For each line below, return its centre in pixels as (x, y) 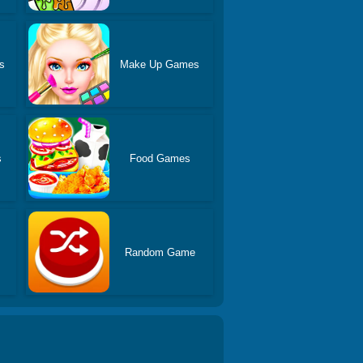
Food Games (160, 158)
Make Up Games (160, 64)
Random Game (160, 252)
